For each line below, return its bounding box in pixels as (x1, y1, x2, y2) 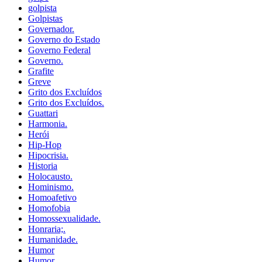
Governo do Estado (28, 35, 100, 45)
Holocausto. (28, 171, 73, 182)
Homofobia (28, 203, 70, 213)
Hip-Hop (28, 140, 61, 150)
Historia (28, 161, 57, 171)
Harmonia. (28, 119, 67, 129)
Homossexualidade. (28, 213, 101, 224)
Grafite (28, 66, 54, 77)
